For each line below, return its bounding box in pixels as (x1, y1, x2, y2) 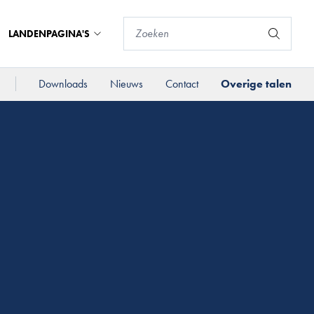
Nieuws (110, 76, 143, 92)
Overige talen (221, 76, 292, 92)
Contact (165, 76, 198, 92)
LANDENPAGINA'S (8, 27, 90, 40)
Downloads (39, 76, 88, 92)
